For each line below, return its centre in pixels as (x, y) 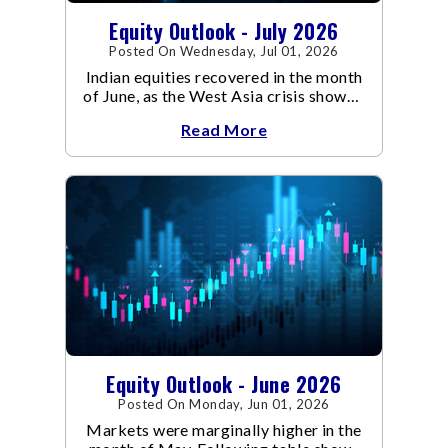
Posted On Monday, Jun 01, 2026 (224, 403)
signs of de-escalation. (224, 115)
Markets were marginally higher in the (224, 429)
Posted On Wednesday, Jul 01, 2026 (224, 51)
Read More (224, 130)
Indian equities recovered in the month (224, 77)
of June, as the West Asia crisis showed (224, 96)
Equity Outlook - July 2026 (224, 31)
